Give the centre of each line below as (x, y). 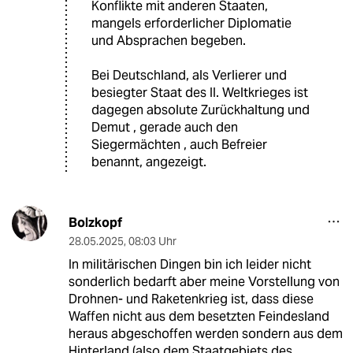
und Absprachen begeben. (169, 40)
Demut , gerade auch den (165, 127)
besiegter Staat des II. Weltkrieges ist (200, 92)
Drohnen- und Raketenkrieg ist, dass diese (191, 299)
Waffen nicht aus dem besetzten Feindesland (199, 316)
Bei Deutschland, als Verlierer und (189, 75)
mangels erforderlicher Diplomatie (191, 23)
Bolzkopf (95, 222)
